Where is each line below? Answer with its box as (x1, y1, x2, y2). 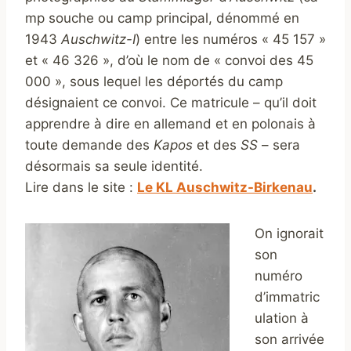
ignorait (277, 226, 324, 242)
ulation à (255, 310, 309, 327)
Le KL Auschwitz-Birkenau (137, 179, 313, 196)
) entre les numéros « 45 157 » (136, 31, 326, 48)
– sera (258, 137, 300, 154)
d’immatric (255, 289, 320, 306)
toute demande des (25, 137, 154, 154)
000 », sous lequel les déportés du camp (25, 74, 283, 90)
